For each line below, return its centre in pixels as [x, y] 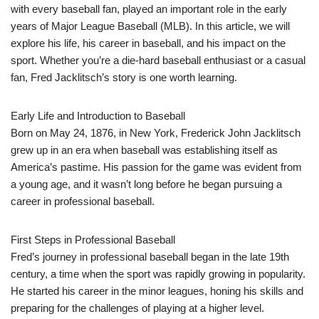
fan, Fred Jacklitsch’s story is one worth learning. [124, 78]
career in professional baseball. [83, 202]
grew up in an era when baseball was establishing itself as [144, 150]
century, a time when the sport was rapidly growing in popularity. [158, 274]
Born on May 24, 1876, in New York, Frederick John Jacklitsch [156, 133]
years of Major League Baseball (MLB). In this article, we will [150, 26]
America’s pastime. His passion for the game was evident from [156, 167]
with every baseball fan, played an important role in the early [149, 9]
